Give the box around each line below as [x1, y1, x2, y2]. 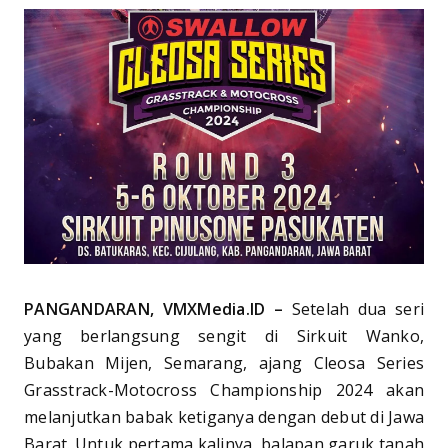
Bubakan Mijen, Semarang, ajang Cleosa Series [24, 352, 424, 375]
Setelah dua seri [291, 298, 424, 321]
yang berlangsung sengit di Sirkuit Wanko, [24, 325, 424, 348]
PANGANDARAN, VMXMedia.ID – [24, 298, 292, 321]
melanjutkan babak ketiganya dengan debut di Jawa [24, 406, 424, 429]
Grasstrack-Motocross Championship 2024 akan [24, 379, 424, 402]
